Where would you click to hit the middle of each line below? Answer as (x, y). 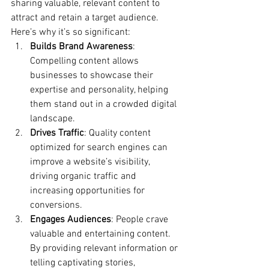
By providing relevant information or (105, 249)
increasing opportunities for (89, 191)
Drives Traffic (57, 133)
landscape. (53, 119)
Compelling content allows (86, 61)
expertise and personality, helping (100, 90)
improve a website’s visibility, (91, 162)
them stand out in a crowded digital (104, 104)
